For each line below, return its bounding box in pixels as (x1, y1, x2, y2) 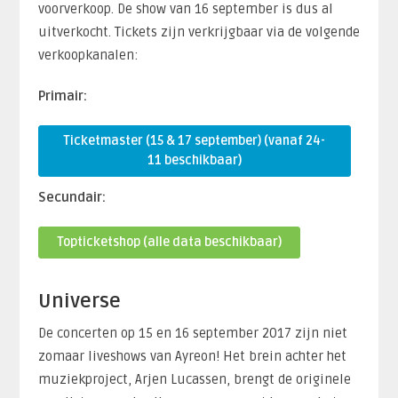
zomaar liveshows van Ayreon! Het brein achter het (37, 348, 346, 364)
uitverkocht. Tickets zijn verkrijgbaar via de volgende (37, 24, 360, 40)
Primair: (37, 88, 87, 104)
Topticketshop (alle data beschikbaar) (56, 235, 282, 250)
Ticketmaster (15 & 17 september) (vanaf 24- (63, 133, 326, 148)
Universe (37, 290, 121, 313)
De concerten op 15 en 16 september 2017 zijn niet (37, 325, 347, 341)
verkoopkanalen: (37, 47, 139, 63)
